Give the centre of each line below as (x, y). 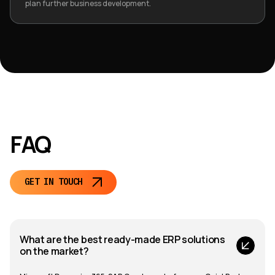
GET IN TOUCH (54, 182)
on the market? (54, 251)
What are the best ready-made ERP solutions (122, 239)
